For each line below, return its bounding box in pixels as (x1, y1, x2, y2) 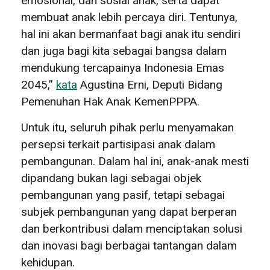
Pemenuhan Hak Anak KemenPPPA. (21, 94, 199, 108)
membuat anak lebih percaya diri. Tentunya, (21, 10, 237, 24)
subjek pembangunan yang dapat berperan (21, 204, 237, 219)
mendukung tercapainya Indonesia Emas (21, 60, 224, 75)
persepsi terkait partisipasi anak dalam (21, 137, 215, 151)
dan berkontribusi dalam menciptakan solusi (21, 221, 242, 236)
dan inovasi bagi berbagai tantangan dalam (21, 238, 237, 253)
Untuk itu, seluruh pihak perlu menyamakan (21, 120, 234, 134)
